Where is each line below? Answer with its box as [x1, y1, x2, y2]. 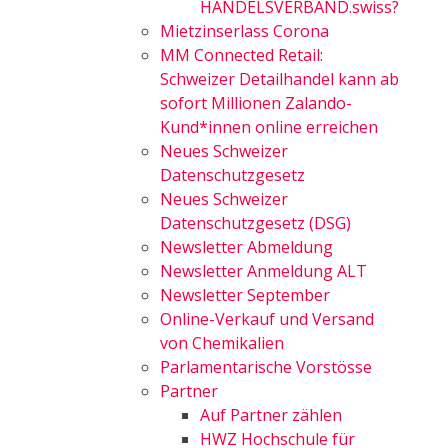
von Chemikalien [160, 332, 284, 354]
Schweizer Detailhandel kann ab [160, 68, 399, 90]
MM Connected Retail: [160, 44, 323, 66]
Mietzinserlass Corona [160, 20, 329, 42]
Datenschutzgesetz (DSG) [160, 212, 351, 234]
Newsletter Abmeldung [160, 236, 333, 258]
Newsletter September [160, 284, 330, 306]
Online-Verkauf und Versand [160, 308, 374, 330]
